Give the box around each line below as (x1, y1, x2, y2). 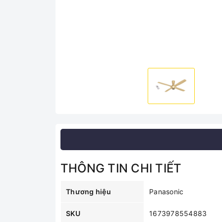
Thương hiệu (66, 187, 111, 196)
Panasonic (149, 187, 184, 196)
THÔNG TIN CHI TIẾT (60, 161, 182, 175)
